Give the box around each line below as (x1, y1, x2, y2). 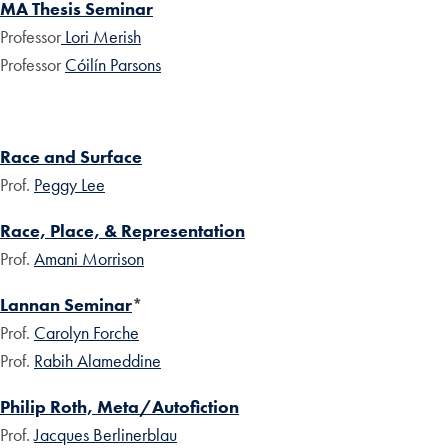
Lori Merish (61, 25, 141, 49)
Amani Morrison (34, 247, 144, 271)
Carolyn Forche (34, 321, 139, 345)
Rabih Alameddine (34, 349, 161, 373)
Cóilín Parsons (65, 53, 161, 77)
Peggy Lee (34, 173, 105, 197)
